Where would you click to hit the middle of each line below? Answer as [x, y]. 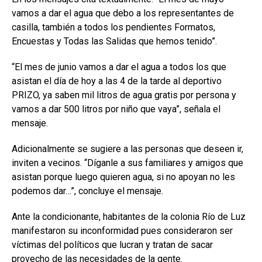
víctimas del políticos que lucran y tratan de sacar [112, 244]
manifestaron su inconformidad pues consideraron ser [122, 230]
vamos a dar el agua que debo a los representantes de [123, 13]
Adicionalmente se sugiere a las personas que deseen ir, [127, 149]
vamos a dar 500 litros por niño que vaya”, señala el [116, 109]
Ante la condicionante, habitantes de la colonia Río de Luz [129, 216]
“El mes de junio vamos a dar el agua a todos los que [119, 67]
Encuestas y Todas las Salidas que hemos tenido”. [114, 41]
